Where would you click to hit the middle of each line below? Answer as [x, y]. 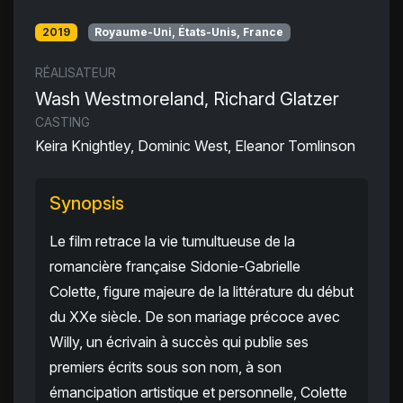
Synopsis [87, 204]
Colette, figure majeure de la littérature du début [201, 292]
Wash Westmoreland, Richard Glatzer [187, 99]
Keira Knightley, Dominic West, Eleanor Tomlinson [195, 146]
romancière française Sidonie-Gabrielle [175, 267]
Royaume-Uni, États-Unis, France [189, 32]
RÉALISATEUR [76, 73]
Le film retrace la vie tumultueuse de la [172, 242]
